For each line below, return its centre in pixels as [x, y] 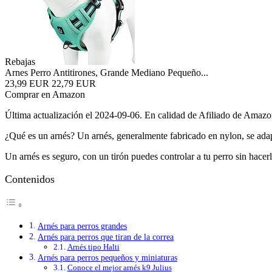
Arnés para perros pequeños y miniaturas [107, 258]
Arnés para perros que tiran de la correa [105, 237]
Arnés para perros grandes [82, 226]
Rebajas [20, 62]
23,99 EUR [27, 83]
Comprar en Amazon [45, 94]
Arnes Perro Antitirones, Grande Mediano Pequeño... [107, 73]
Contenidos [30, 179]
